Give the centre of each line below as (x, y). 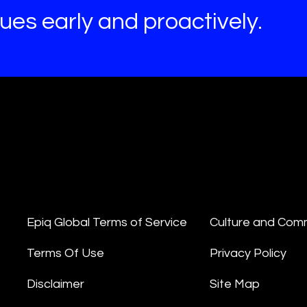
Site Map (234, 284)
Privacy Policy (248, 253)
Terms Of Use (65, 253)
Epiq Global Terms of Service (107, 222)
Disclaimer (56, 284)
